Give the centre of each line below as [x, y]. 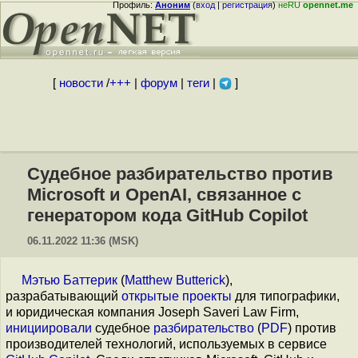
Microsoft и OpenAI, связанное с [164, 195]
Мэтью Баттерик [70, 280]
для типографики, [286, 296]
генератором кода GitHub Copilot [167, 215]
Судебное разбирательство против [180, 174]
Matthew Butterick [175, 280]
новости [81, 83]
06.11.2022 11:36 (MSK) [83, 241]
